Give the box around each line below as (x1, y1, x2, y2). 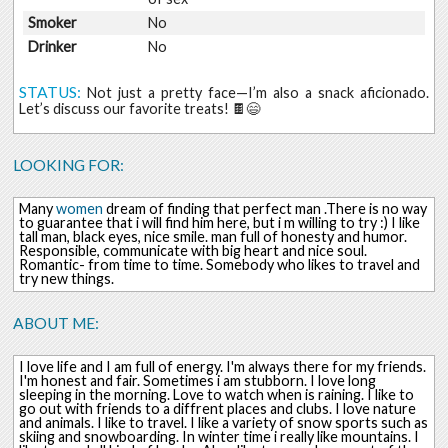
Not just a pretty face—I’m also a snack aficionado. (86, 84, 430, 102)
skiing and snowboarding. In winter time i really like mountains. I (18, 427, 419, 445)
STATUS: (18, 83, 81, 102)
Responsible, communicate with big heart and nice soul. (18, 242, 367, 260)
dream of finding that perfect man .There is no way (102, 200, 427, 218)
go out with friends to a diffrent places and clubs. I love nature (18, 399, 416, 417)
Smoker (27, 13, 84, 31)
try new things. (18, 270, 114, 288)
